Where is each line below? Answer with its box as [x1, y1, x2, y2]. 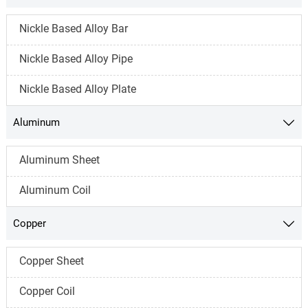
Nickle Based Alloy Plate [19, 82, 136, 96]
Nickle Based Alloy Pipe [19, 52, 133, 65]
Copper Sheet [19, 254, 84, 267]
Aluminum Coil [19, 183, 91, 197]
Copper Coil [19, 284, 75, 298]
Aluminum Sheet [19, 153, 100, 166]
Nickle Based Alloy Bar [19, 21, 128, 35]
